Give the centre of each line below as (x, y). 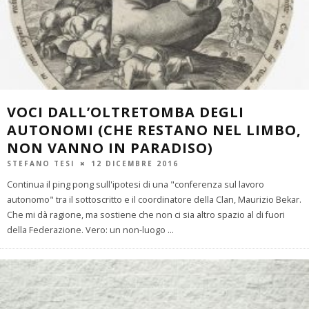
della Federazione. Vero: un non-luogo (87, 230)
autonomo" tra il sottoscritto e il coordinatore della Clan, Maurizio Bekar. (154, 199)
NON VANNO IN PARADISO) (110, 148)
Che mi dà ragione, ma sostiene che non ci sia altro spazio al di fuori (146, 215)
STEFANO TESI (41, 163)
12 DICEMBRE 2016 (135, 163)
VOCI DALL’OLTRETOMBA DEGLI (126, 112)
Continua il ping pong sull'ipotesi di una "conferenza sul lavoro (136, 184)
